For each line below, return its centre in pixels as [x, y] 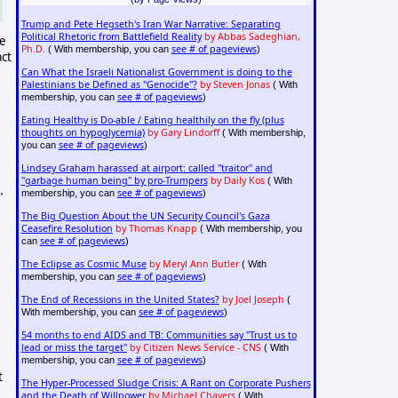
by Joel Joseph [253, 299]
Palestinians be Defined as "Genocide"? [109, 84]
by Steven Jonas [235, 84]
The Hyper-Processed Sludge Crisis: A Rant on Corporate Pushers [166, 382]
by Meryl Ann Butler [194, 263]
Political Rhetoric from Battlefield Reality [111, 36]
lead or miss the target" [74, 347]
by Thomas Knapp [156, 228]
